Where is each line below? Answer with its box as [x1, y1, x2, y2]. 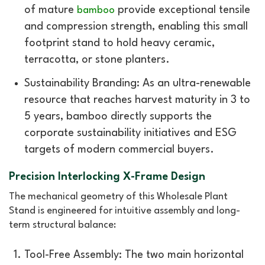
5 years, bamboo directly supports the [24, 111, 212, 122]
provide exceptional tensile [115, 4, 250, 15]
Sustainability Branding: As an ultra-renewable [24, 77, 251, 89]
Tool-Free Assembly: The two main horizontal [24, 249, 244, 260]
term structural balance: [9, 220, 116, 231]
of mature [24, 4, 77, 15]
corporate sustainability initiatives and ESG [24, 127, 237, 138]
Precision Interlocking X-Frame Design [9, 172, 205, 183]
